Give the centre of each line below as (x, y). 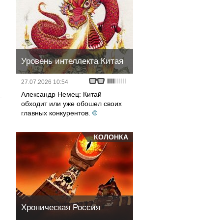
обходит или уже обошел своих (71, 104)
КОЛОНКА (111, 137)
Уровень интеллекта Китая (72, 61)
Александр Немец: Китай (61, 94)
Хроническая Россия (61, 207)
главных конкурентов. (56, 113)
